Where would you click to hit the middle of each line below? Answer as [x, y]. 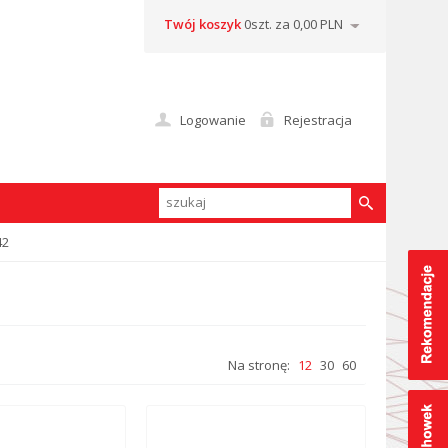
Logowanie [213, 120]
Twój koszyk [202, 24]
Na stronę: [259, 365]
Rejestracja [318, 120]
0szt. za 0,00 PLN [292, 24]
